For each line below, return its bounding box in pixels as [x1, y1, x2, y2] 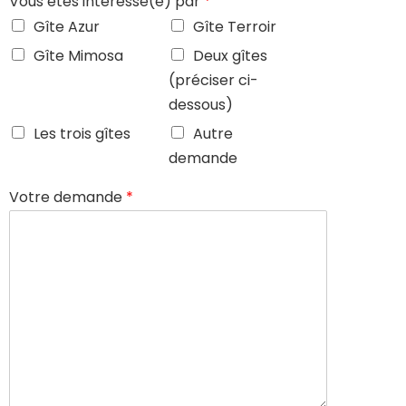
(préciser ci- [168, 69, 258, 91]
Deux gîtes [192, 44, 267, 66]
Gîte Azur [34, 15, 100, 37]
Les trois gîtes [34, 122, 130, 144]
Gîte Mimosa [34, 44, 123, 66]
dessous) [168, 93, 233, 115]
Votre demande [9, 186, 126, 208]
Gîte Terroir [192, 15, 276, 37]
